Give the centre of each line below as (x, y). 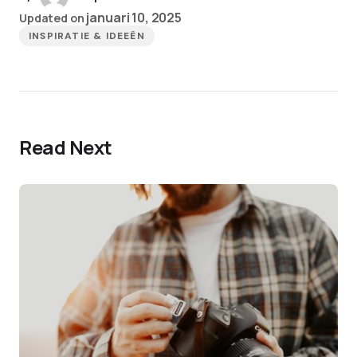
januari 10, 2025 (134, 18)
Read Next (66, 147)
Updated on (52, 18)
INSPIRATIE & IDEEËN (87, 36)
